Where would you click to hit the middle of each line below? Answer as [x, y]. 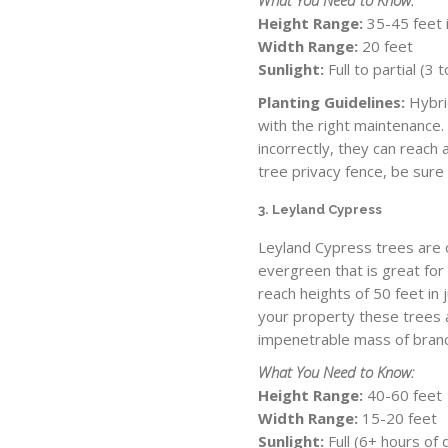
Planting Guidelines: [334, 101]
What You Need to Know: [336, 372]
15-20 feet [398, 418]
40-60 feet [403, 395]
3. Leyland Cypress [320, 209]
